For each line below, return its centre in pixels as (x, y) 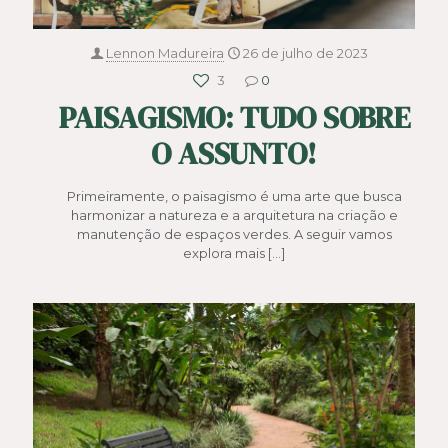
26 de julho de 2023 (305, 52)
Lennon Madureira (165, 52)
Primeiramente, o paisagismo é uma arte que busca (234, 195)
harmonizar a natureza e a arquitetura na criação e (234, 214)
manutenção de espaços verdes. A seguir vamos (234, 233)
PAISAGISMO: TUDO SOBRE (234, 117)
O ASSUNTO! (234, 153)
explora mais (224, 252)
